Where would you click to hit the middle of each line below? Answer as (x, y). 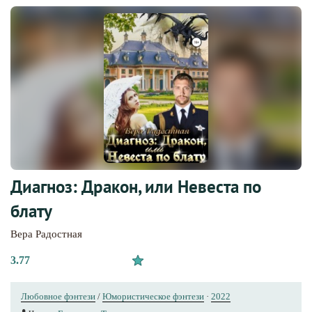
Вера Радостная (46, 234)
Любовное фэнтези (58, 296)
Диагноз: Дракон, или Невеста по (136, 186)
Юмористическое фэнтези (153, 296)
